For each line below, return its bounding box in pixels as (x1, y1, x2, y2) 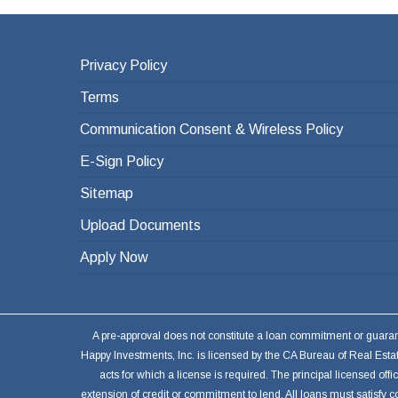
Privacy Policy (80, 58, 167, 73)
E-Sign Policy (80, 154, 163, 169)
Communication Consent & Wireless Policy (80, 122, 343, 137)
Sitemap (80, 186, 133, 201)
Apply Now (80, 250, 148, 265)
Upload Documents (80, 218, 201, 233)
